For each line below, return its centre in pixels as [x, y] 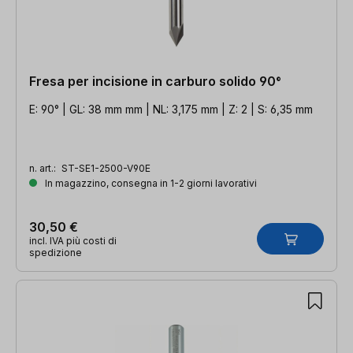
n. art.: [44, 168]
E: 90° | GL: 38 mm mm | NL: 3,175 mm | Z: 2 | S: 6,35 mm [171, 109]
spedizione [56, 252]
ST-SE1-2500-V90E [106, 168]
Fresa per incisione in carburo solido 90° [155, 81]
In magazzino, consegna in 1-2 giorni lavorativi [150, 183]
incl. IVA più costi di [73, 240]
